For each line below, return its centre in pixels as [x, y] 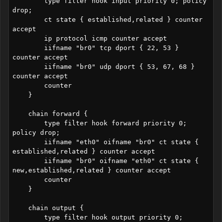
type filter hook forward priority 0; [28, 123]
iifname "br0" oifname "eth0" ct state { [28, 161]
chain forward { [20, 113]
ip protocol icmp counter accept [28, 38]
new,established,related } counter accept [91, 170]
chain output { [20, 208]
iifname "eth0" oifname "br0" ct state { [28, 142]
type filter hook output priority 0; [28, 217]
